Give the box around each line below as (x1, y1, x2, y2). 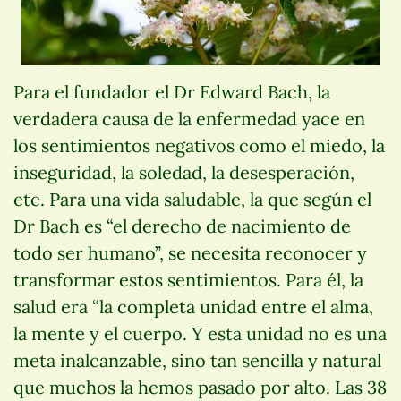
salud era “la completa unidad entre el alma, (13, 294, 373, 318)
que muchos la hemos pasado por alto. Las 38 (13, 375, 387, 398)
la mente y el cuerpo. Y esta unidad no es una (13, 321, 387, 345)
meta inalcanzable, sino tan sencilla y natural (13, 348, 381, 371)
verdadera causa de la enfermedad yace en (13, 107, 365, 130)
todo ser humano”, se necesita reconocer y (13, 241, 367, 264)
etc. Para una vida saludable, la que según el (13, 187, 371, 210)
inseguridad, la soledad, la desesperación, (13, 160, 354, 183)
